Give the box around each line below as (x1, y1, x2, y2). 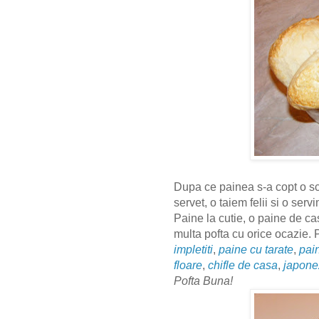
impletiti (174, 244, 213, 256)
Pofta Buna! (174, 275, 236, 288)
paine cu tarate (219, 244, 293, 256)
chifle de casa (208, 259, 278, 272)
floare (174, 259, 202, 272)
